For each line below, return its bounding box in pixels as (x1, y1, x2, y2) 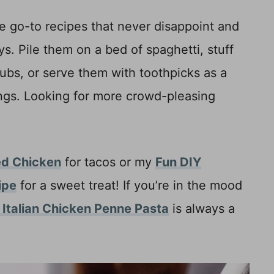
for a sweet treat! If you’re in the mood (17, 177, 242, 193)
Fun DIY (155, 154, 201, 169)
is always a (169, 201, 235, 216)
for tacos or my (61, 154, 155, 169)
